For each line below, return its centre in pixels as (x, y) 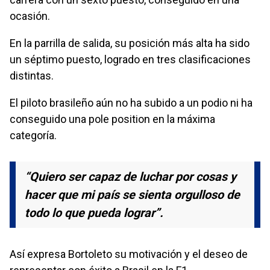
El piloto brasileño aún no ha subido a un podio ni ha (131, 102)
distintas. (32, 75)
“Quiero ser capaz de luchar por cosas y (130, 176)
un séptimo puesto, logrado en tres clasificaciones (130, 59)
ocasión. (30, 16)
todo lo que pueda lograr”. (94, 212)
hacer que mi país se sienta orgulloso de (132, 194)
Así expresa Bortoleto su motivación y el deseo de (129, 254)
